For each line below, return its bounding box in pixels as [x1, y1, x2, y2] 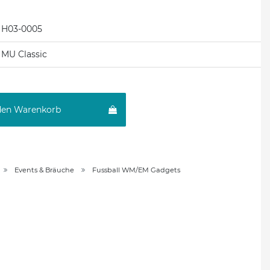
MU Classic [1, 49, 47, 60]
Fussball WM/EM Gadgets [92, 166, 180, 175]
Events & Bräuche [14, 166, 74, 175]
